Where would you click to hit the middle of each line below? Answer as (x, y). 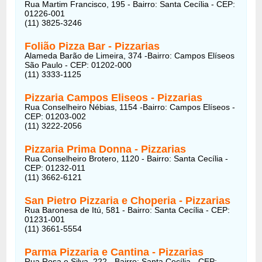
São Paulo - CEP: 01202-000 (78, 65)
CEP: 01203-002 (56, 116)
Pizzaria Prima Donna (80, 149)
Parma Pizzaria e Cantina (89, 252)
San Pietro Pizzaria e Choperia (102, 200)
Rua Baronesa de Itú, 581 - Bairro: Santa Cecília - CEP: (127, 210)
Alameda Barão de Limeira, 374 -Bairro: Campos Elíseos (130, 55)
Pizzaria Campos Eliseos (88, 97)
